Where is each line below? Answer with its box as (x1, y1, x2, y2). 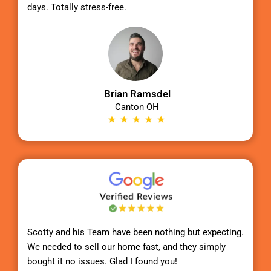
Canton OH (115, 102, 159, 113)
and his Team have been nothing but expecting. (56, 227, 244, 238)
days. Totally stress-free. (27, 2, 126, 13)
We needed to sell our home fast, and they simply (27, 241, 226, 253)
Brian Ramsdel (103, 88, 171, 100)
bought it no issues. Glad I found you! (27, 256, 177, 267)
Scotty (27, 227, 56, 238)
